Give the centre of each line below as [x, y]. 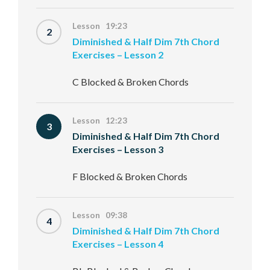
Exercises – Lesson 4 [118, 244]
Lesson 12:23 [100, 121]
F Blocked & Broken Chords [130, 176]
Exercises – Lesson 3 [118, 149]
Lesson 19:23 [100, 26]
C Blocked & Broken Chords [130, 82]
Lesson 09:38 [100, 215]
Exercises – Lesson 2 [118, 55]
